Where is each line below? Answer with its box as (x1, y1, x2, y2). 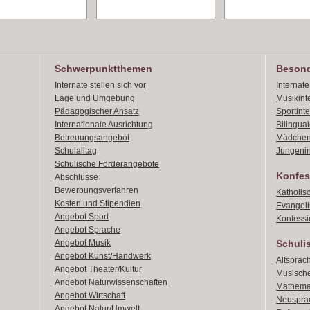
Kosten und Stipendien (55, 199, 140, 208)
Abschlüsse (55, 172, 98, 182)
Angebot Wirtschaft (55, 291, 125, 300)
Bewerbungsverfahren (55, 185, 138, 195)
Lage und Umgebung (55, 93, 135, 103)
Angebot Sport (55, 212, 109, 221)
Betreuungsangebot (55, 133, 129, 143)
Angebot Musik (55, 238, 111, 248)
